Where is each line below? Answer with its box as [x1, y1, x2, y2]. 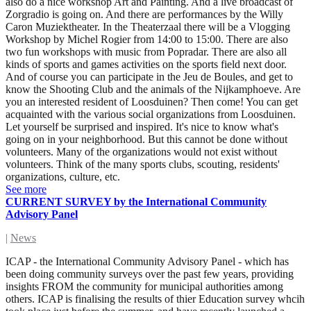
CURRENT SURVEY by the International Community [6, 196, 267, 208]
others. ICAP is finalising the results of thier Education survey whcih [6, 293, 305, 305]
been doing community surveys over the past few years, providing [6, 268, 294, 280]
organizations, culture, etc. [6, 171, 120, 183]
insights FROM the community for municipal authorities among [6, 280, 283, 293]
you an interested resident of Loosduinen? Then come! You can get [6, 96, 298, 108]
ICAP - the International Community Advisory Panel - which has [6, 255, 289, 268]
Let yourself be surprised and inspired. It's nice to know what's [6, 121, 278, 133]
